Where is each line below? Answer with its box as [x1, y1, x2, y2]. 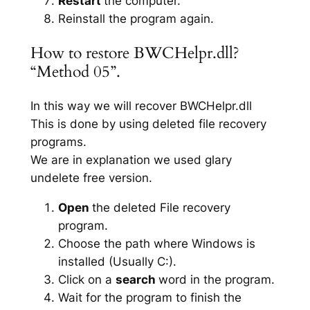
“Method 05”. [30, 60, 120, 82]
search [115, 272, 158, 286]
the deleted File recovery [91, 200, 230, 215]
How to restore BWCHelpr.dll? [30, 42, 239, 64]
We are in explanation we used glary [30, 153, 232, 167]
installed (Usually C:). [57, 254, 176, 268]
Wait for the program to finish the [57, 290, 241, 304]
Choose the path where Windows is [57, 236, 255, 250]
